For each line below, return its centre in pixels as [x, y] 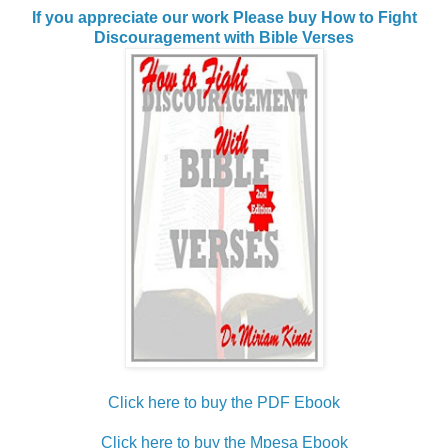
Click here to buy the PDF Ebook [224, 402]
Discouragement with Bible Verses [224, 37]
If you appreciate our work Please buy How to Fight [224, 17]
